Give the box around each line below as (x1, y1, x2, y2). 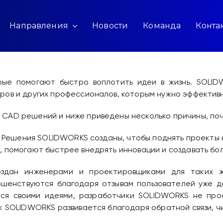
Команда (143, 21, 181, 31)
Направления (9, 21, 68, 31)
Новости (92, 21, 128, 31)
